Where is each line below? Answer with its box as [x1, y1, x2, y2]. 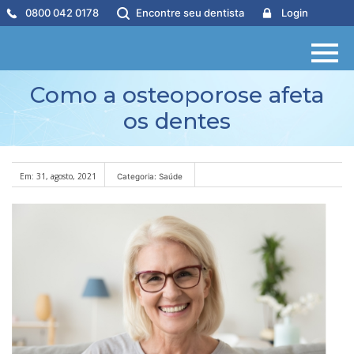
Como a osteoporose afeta [30, 81, 324, 108]
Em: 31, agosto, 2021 [20, 171, 96, 182]
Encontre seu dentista [136, 6, 244, 19]
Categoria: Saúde [117, 171, 183, 181]
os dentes [123, 107, 231, 134]
